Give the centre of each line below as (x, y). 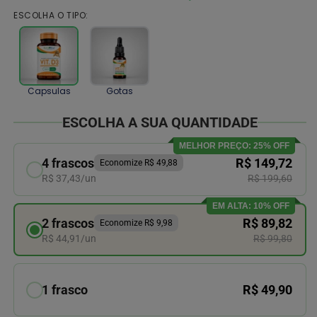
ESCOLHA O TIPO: (51, 16)
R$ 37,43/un (69, 178)
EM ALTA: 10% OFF (251, 206)
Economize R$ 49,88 (139, 163)
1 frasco (65, 290)
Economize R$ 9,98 (136, 223)
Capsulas (49, 91)
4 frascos (68, 163)
